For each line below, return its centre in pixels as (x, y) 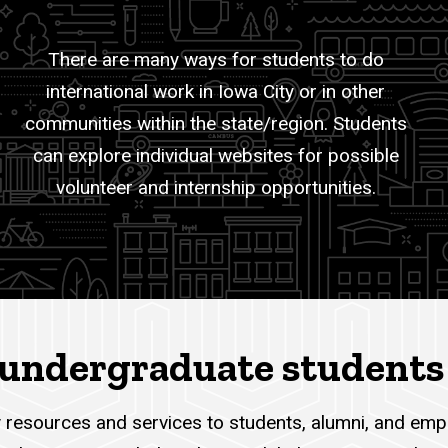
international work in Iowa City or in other (216, 92)
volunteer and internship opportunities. (215, 188)
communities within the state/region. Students (215, 124)
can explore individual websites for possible (215, 156)
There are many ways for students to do (215, 60)
